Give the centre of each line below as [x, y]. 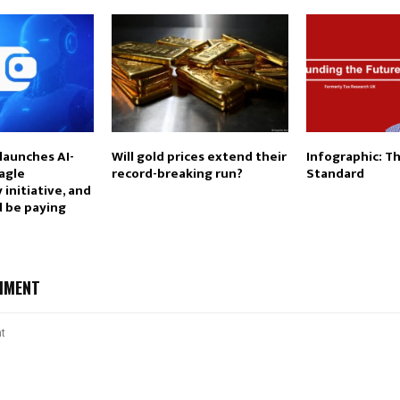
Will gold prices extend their [199, 156]
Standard [335, 173]
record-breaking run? [177, 173]
